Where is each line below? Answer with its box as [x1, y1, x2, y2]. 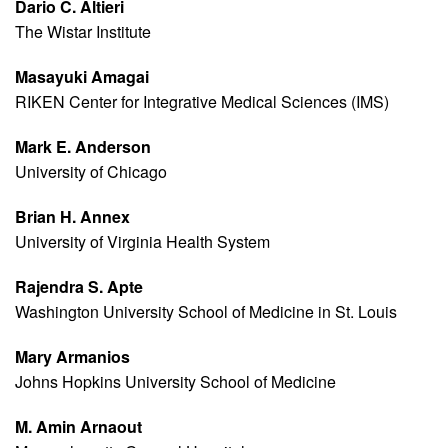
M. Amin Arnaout [15, 415, 142, 439]
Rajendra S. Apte [15, 275, 143, 299]
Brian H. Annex [15, 205, 130, 229]
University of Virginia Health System [15, 230, 270, 254]
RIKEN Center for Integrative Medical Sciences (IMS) [15, 90, 389, 114]
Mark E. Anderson [15, 135, 151, 159]
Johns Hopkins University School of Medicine [15, 370, 336, 394]
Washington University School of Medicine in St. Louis [15, 300, 397, 324]
